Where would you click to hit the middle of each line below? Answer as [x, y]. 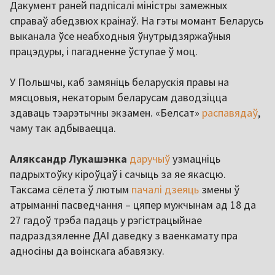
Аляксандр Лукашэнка [70, 159]
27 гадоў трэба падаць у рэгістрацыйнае [106, 220]
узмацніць [195, 159]
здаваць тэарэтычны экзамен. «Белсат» [106, 113]
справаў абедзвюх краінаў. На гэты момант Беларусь [137, 21]
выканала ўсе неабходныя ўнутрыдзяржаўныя [120, 36]
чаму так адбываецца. [63, 128]
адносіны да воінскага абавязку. [87, 251]
